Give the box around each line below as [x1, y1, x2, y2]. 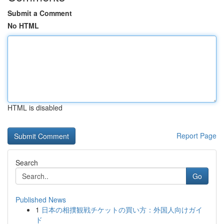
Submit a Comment [7, 8, 72, 18]
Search [15, 157, 38, 167]
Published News [15, 194, 66, 204]
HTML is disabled [7, 102, 62, 112]
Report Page [176, 130, 216, 140]
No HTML [7, 20, 39, 30]
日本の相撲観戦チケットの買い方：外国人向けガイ [41, 204, 202, 214]
